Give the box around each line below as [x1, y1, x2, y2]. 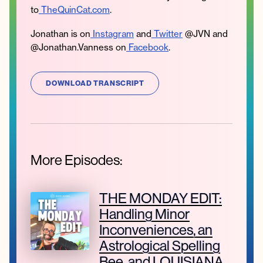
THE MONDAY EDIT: [99, 189, 222, 207]
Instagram [90, 28, 134, 39]
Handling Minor [99, 205, 190, 223]
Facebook [126, 41, 168, 53]
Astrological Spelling [99, 237, 220, 255]
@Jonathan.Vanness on [31, 41, 126, 53]
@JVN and [183, 28, 228, 39]
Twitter [151, 28, 183, 39]
